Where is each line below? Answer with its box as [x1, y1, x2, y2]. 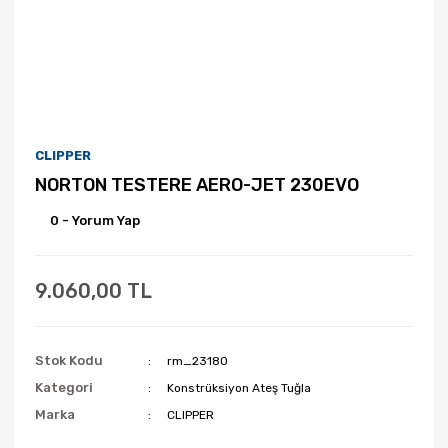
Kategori [35, 380, 93, 395]
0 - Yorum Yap [50, 213, 140, 228]
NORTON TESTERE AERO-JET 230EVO [35, 174, 359, 196]
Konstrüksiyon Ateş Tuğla [167, 381, 312, 395]
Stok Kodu [35, 353, 103, 368]
